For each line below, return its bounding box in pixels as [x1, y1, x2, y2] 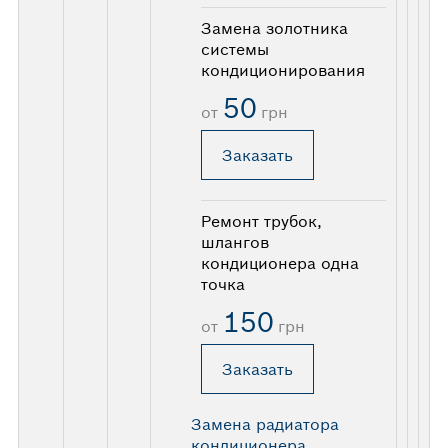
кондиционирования [200, 59, 365, 80]
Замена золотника [200, 17, 348, 38]
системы [200, 38, 269, 59]
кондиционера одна [200, 252, 359, 273]
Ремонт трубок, [200, 210, 322, 231]
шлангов [200, 231, 269, 252]
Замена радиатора [190, 413, 339, 434]
